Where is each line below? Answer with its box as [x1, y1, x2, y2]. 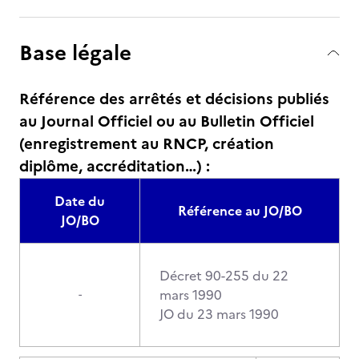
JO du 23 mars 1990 [159, 305, 279, 324]
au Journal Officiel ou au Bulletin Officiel [19, 110, 314, 133]
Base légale [19, 37, 131, 68]
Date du [54, 192, 105, 211]
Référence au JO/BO [177, 201, 302, 220]
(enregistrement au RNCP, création [19, 132, 274, 155]
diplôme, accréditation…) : [19, 155, 210, 178]
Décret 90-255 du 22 [159, 266, 288, 285]
